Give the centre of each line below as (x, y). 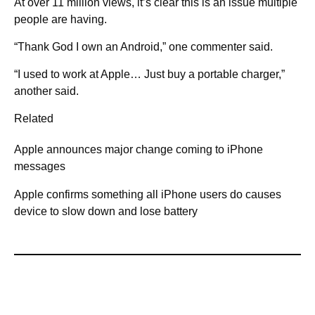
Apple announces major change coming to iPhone (139, 149)
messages (40, 166)
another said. (46, 91)
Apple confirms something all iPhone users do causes (148, 194)
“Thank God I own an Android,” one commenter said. (143, 46)
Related (34, 118)
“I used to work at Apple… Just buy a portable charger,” (149, 74)
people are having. (60, 19)
